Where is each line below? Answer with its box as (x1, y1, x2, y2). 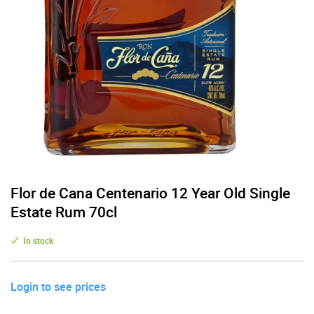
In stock (23, 234, 53, 246)
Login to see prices (11, 278, 106, 294)
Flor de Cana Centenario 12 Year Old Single (11, 182, 290, 203)
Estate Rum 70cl (11, 201, 117, 221)
